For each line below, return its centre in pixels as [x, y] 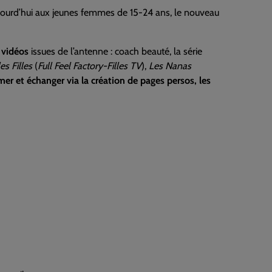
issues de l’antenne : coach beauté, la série [115, 51]
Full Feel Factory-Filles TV [90, 66]
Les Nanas [170, 66]
